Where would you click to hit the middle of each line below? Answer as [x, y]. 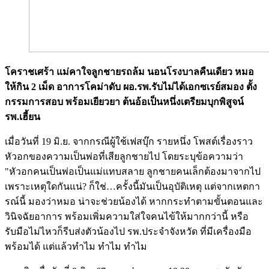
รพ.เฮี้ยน [23, 116]
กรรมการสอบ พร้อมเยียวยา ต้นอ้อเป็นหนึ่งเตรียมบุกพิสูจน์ [124, 101]
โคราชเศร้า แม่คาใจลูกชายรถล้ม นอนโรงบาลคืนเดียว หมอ [129, 71]
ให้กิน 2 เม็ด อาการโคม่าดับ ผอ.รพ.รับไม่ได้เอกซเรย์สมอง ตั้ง [131, 86]
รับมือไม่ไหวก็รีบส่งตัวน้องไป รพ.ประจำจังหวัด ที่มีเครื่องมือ [128, 231]
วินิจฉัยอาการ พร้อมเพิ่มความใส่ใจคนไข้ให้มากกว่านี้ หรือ [127, 216]
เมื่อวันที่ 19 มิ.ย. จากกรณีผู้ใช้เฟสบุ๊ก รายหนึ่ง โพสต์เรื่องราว [129, 141]
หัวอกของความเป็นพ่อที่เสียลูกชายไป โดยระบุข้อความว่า [124, 156]
